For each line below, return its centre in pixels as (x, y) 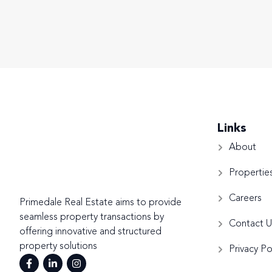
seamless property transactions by (92, 217)
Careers (245, 198)
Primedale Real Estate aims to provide (100, 202)
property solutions (58, 246)
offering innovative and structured (90, 232)
